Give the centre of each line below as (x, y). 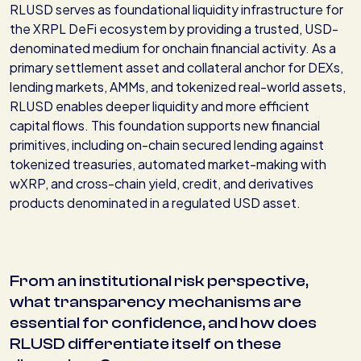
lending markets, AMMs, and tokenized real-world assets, (178, 87)
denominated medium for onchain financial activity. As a (173, 48)
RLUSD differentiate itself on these (145, 344)
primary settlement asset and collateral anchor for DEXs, (176, 68)
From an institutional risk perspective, (159, 281)
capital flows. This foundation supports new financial (165, 126)
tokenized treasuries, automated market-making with (168, 164)
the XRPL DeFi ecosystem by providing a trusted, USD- (174, 29)
